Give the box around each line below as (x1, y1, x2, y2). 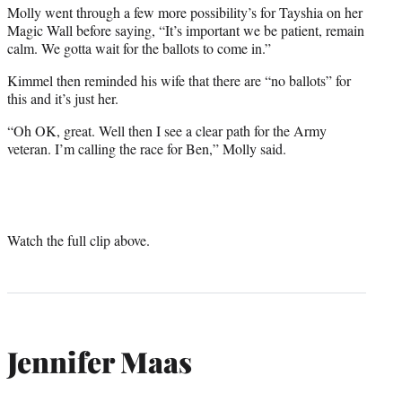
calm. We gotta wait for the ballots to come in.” (7, 38, 271, 57)
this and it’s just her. (7, 88, 118, 108)
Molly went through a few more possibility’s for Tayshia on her (7, 2, 363, 22)
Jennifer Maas (7, 342, 192, 381)
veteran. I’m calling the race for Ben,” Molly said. (7, 138, 286, 158)
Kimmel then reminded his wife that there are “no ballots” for (7, 70, 351, 90)
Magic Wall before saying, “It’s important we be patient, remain (7, 20, 364, 39)
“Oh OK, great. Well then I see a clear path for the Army (7, 120, 327, 140)
